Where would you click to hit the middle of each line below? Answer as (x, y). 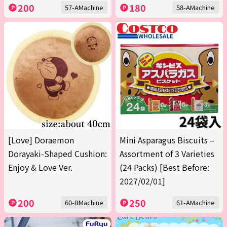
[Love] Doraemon (41, 140)
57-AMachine (84, 8)
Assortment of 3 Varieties (167, 154)
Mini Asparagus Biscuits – (167, 140)
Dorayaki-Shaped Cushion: (58, 154)
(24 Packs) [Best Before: (164, 167)
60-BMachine (84, 203)
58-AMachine (196, 8)
